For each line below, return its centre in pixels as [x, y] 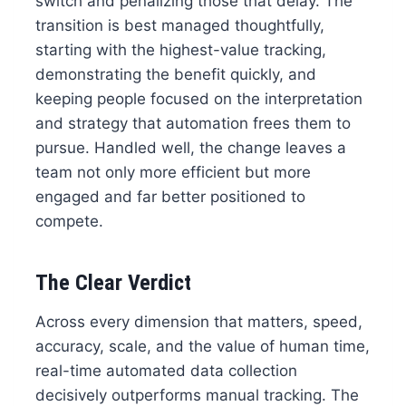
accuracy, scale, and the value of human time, [202, 347]
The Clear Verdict [113, 283]
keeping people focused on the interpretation [198, 99]
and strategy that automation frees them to [193, 124]
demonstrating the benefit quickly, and [175, 75]
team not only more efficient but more [173, 173]
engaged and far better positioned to [170, 197]
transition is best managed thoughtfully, [179, 26]
